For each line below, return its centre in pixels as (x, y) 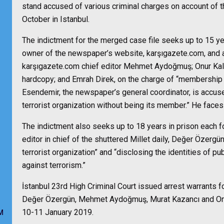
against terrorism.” (54, 165)
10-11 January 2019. (58, 212)
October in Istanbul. (56, 19)
